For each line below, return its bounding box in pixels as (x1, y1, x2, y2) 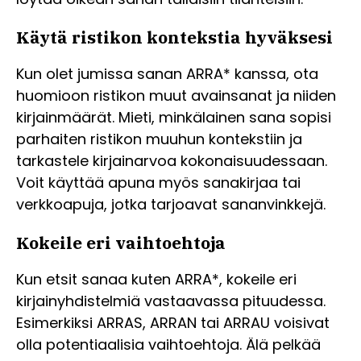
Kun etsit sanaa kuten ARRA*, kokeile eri (16, 269, 297, 290)
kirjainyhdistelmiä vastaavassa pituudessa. (16, 291, 326, 312)
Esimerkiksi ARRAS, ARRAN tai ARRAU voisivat (16, 313, 330, 334)
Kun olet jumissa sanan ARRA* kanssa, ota (16, 64, 318, 85)
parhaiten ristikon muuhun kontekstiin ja (16, 129, 302, 150)
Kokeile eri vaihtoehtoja (16, 231, 226, 255)
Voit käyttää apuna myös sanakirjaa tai (16, 172, 301, 193)
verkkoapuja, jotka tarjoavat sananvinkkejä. (16, 194, 326, 215)
